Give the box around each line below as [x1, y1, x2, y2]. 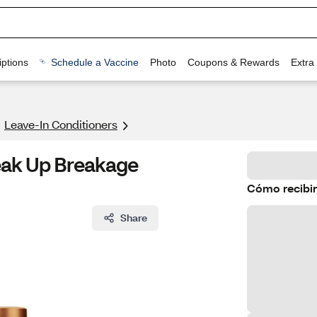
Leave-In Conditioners [4, 117, 117, 132]
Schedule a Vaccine [50, 56, 139, 68]
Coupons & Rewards [187, 56, 279, 68]
